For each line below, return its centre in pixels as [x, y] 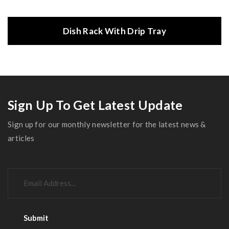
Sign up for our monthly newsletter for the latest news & [107, 124]
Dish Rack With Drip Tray [114, 31]
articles [21, 138]
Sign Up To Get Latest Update [95, 105]
